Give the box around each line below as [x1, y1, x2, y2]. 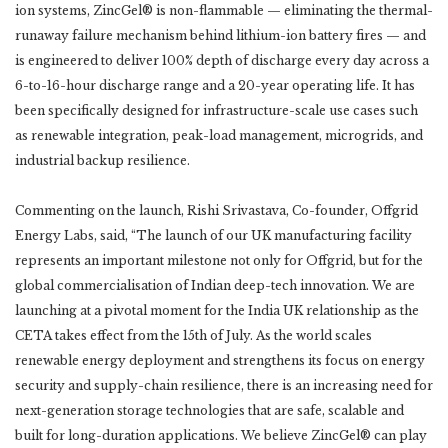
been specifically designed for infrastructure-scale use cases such [15, 103, 418, 119]
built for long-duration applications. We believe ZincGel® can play [15, 428, 427, 444]
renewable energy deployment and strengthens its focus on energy [15, 353, 425, 369]
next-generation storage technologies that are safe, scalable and [15, 403, 404, 419]
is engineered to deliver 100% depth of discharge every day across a [15, 53, 429, 69]
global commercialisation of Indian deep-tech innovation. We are [15, 278, 415, 294]
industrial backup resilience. [15, 153, 190, 169]
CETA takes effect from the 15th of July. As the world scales [15, 328, 372, 344]
